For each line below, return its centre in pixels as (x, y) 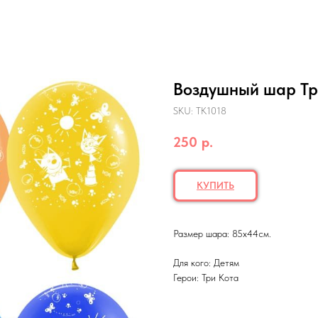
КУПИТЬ (215, 185)
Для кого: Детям (206, 262)
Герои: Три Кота (206, 277)
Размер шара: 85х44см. (222, 233)
